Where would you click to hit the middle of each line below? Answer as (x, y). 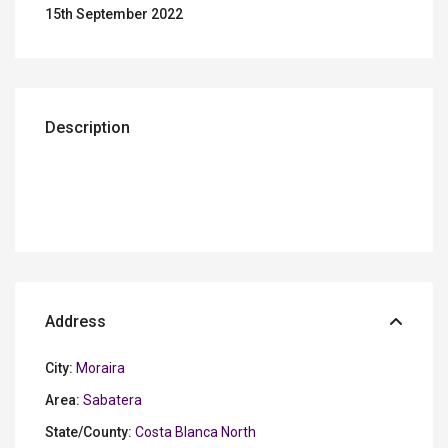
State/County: (89, 432)
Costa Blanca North (196, 432)
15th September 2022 (114, 14)
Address (76, 322)
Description (88, 128)
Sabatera (113, 400)
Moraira (101, 368)
